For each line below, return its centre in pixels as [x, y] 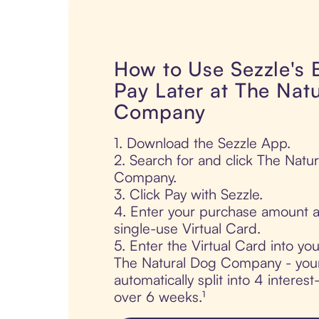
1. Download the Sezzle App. [202, 143]
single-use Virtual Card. [187, 229]
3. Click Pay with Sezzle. [188, 194]
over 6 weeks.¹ [159, 297]
